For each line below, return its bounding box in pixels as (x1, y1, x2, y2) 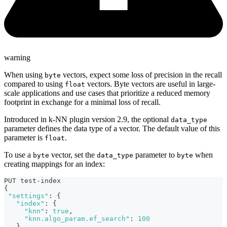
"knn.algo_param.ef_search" (24, 215, 130, 223)
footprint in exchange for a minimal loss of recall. (4, 98, 161, 107)
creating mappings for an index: (4, 160, 105, 169)
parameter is (4, 133, 45, 142)
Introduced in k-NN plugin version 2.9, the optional (4, 115, 171, 124)
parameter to (133, 150, 177, 160)
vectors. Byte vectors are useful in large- (85, 80, 215, 89)
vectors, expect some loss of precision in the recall (61, 70, 222, 80)
